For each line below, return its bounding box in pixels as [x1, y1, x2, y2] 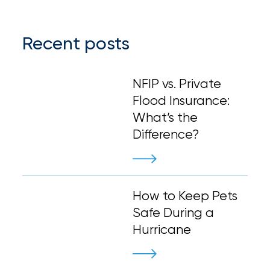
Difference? [133, 126, 199, 142]
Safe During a [133, 204, 215, 221]
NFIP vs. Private [133, 75, 222, 92]
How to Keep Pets [133, 187, 238, 204]
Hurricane [133, 221, 192, 237]
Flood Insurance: [133, 92, 230, 108]
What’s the [133, 109, 198, 125]
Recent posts [22, 31, 130, 54]
